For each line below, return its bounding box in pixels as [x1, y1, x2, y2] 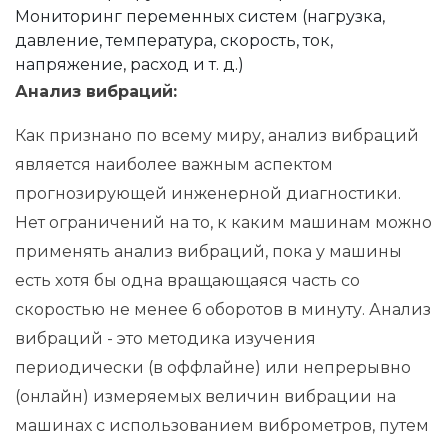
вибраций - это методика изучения [15, 329, 316, 349]
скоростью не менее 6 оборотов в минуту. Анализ [15, 300, 431, 320]
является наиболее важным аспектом [15, 155, 333, 175]
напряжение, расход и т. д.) [15, 55, 244, 75]
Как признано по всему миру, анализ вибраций [15, 126, 419, 146]
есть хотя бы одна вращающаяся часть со [15, 271, 360, 291]
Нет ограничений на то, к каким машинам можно [15, 213, 432, 233]
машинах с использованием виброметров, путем [15, 416, 429, 436]
